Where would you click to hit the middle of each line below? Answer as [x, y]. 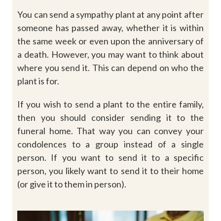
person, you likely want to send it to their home [110, 170]
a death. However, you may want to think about [110, 54]
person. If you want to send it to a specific [110, 157]
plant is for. [38, 81]
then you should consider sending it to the [110, 117]
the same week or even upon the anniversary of [110, 41]
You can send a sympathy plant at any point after [110, 14]
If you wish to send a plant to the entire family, [110, 104]
